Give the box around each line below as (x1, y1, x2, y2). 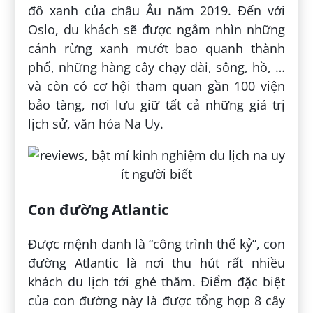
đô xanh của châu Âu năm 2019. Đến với (28, 1, 285, 19)
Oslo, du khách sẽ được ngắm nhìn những (28, 20, 285, 38)
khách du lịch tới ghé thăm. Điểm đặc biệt (28, 272, 285, 290)
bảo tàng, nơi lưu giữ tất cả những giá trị (28, 96, 285, 113)
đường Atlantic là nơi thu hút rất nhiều (28, 254, 285, 271)
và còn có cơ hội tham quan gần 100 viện (28, 77, 285, 94)
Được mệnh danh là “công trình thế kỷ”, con (28, 235, 285, 252)
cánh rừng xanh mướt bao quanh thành (28, 39, 285, 57)
